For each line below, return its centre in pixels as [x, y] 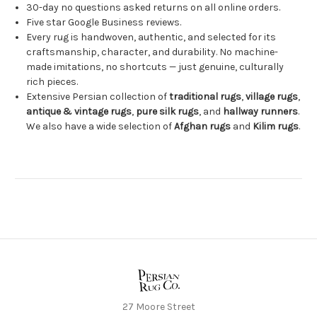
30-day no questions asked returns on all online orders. [154, 8]
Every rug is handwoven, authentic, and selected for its [151, 38]
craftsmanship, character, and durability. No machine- [152, 52]
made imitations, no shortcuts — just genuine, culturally [155, 67]
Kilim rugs [276, 127]
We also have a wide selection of [100, 127]
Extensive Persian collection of [98, 97]
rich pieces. [52, 82]
